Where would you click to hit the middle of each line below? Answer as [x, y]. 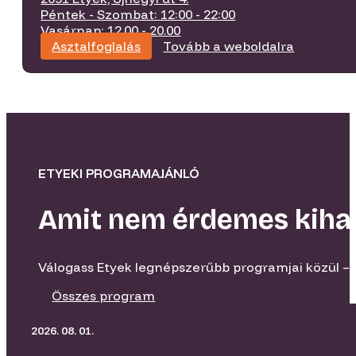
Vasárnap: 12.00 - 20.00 [111, 31]
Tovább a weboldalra [229, 46]
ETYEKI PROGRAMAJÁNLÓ [119, 173]
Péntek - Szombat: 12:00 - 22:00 [138, 15]
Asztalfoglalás [97, 46]
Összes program [104, 295]
